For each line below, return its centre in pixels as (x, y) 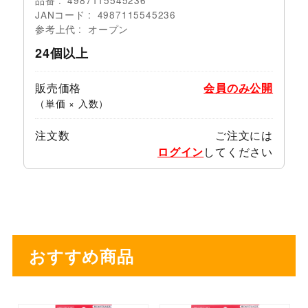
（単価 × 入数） (72, 103)
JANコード (60, 14)
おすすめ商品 (81, 256)
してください (239, 152)
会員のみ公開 (239, 88)
